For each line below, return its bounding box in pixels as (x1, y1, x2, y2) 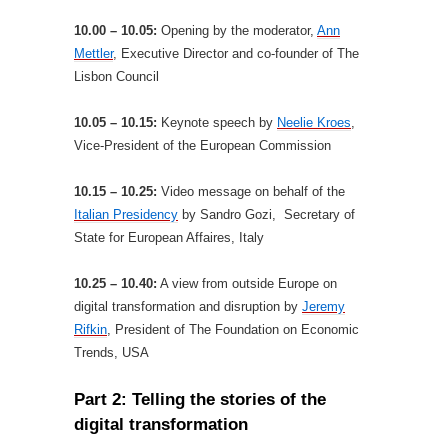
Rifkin (74, 322, 107, 337)
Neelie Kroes (277, 115, 351, 130)
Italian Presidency (74, 207, 178, 222)
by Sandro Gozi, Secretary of (178, 207, 355, 222)
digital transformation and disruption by (74, 299, 302, 314)
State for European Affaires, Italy (74, 230, 264, 245)
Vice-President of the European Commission (74, 138, 331, 153)
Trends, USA (74, 345, 149, 360)
